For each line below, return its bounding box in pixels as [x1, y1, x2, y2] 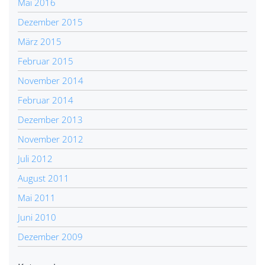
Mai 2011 [18, 191, 56, 203]
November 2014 [18, 74, 83, 86]
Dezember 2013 [18, 113, 83, 125]
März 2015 [18, 35, 62, 47]
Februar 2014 [18, 93, 73, 106]
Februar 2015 [18, 54, 73, 67]
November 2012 [18, 132, 83, 145]
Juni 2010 [18, 211, 56, 223]
